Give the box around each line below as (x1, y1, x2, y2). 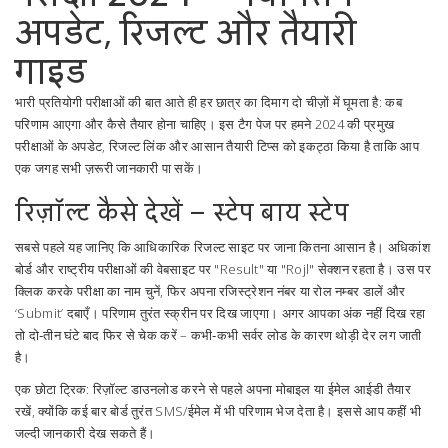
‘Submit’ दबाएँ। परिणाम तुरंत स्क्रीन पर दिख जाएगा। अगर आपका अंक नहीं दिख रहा (15, 304, 426, 322)
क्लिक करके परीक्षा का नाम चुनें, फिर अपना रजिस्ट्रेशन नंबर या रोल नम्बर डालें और (15, 282, 406, 300)
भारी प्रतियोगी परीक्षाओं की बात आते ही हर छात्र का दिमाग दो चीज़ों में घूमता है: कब (15, 93, 402, 111)
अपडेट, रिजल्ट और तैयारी (15, 3, 358, 62)
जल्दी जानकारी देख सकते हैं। (15, 424, 156, 442)
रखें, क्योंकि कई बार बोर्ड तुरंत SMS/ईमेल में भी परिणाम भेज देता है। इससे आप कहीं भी (15, 402, 422, 420)
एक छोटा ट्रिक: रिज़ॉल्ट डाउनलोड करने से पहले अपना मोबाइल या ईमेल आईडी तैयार (15, 380, 411, 398)
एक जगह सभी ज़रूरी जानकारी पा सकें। (15, 159, 204, 177)
